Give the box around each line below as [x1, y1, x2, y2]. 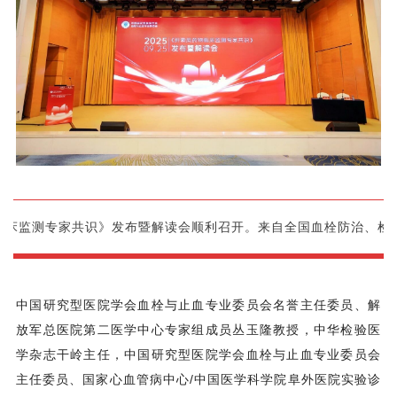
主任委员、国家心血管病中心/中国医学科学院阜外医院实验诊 [16, 371, 381, 386]
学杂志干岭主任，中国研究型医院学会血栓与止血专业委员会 [16, 346, 381, 362]
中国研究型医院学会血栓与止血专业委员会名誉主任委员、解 [16, 297, 381, 312]
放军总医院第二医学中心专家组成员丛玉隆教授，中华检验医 [16, 322, 381, 337]
